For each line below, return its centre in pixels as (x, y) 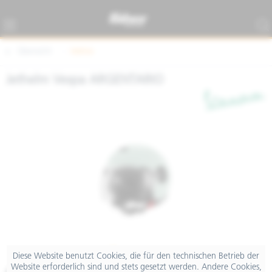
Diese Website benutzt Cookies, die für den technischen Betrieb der (136, 256)
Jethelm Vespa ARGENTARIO (85, 80)
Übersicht (35, 52)
